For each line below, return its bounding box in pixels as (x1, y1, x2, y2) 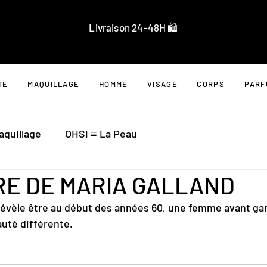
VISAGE (147, 79, 178, 89)
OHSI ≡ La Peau (65, 127, 137, 141)
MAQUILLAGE (27, 79, 80, 89)
